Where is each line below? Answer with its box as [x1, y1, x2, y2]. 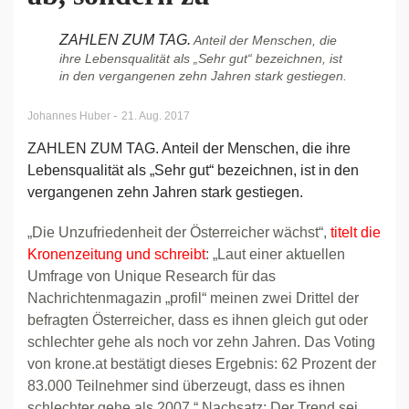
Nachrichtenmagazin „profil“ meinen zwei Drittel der [27, 290, 359, 306]
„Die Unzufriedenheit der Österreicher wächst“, [27, 225, 330, 240]
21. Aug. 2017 [121, 110, 190, 122]
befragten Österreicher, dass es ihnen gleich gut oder [27, 312, 368, 328]
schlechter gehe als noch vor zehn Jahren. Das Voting [27, 334, 375, 350]
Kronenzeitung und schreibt [27, 246, 205, 262]
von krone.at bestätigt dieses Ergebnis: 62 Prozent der [27, 356, 376, 372]
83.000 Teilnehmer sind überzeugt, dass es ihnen [27, 378, 345, 393]
